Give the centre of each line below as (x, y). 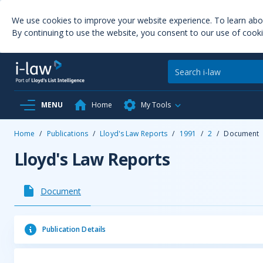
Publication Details (74, 229)
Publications (68, 134)
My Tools (156, 105)
